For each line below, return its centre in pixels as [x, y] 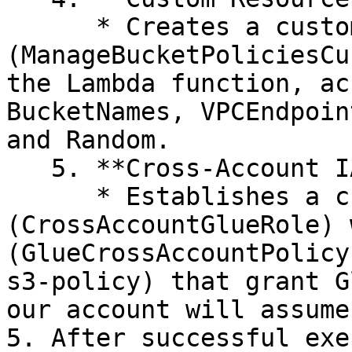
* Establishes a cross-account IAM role [51, 196]
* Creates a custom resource [51, 27]
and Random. [88, 140]
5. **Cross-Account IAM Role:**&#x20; [29, 168]
